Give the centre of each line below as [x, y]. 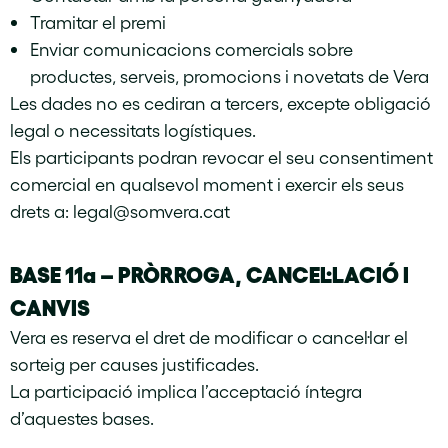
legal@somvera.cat [151, 210]
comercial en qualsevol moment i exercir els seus [207, 183]
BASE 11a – [64, 273]
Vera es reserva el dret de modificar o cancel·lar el [209, 336]
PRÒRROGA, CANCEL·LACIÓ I [263, 273]
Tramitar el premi [98, 21]
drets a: [41, 210]
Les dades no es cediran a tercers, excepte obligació [220, 102]
